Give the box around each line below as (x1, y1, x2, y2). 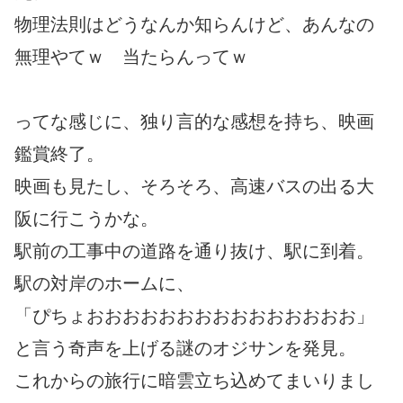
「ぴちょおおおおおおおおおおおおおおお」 (14, 305, 374, 326)
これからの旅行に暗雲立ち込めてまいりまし (14, 370, 374, 390)
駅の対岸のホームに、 (14, 273, 194, 293)
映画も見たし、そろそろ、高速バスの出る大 (14, 175, 374, 196)
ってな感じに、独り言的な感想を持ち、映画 (14, 111, 374, 131)
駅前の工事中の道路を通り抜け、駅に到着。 (14, 240, 374, 261)
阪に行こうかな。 (14, 208, 158, 228)
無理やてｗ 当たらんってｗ (14, 46, 248, 67)
